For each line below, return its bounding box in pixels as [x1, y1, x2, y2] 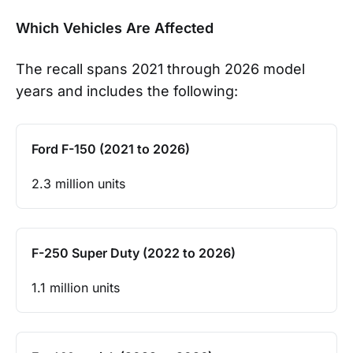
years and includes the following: [16, 82, 238, 99]
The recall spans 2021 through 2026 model [16, 60, 305, 77]
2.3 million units [32, 175, 125, 191]
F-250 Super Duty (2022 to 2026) [32, 244, 236, 261]
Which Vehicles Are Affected [16, 19, 214, 36]
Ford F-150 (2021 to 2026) [32, 140, 190, 157]
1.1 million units [32, 279, 120, 295]
